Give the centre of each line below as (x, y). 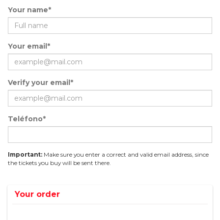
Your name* (29, 10)
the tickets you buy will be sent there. (59, 163)
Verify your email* (41, 82)
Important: (25, 154)
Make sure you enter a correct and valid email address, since (125, 154)
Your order (37, 194)
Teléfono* (27, 119)
